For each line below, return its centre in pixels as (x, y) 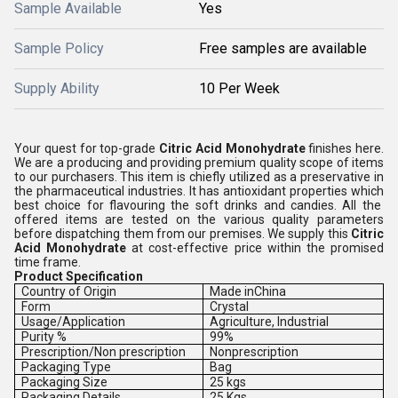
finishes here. (346, 148)
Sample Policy (59, 48)
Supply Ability (57, 88)
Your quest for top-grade (87, 148)
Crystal (230, 306)
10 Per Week (239, 88)
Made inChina (248, 291)
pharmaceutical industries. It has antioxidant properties (192, 191)
